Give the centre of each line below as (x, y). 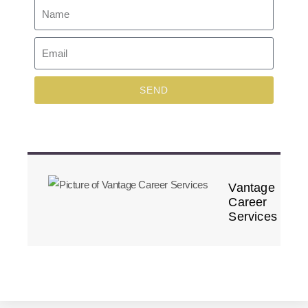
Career (248, 202)
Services (253, 216)
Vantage (252, 187)
